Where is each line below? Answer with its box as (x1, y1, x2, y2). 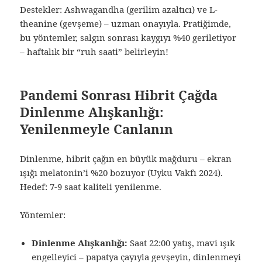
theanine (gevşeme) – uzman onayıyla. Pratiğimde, (20, 18, 232, 30)
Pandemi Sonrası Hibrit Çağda (20, 86, 218, 104)
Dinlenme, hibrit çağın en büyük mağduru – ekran (20, 153, 232, 165)
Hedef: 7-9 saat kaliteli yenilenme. (20, 181, 162, 193)
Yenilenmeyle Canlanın (20, 120, 174, 138)
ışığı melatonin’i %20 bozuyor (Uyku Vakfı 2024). (20, 167, 223, 179)
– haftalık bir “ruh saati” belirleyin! (20, 46, 169, 58)
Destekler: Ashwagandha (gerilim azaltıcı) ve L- (20, 4, 218, 16)
